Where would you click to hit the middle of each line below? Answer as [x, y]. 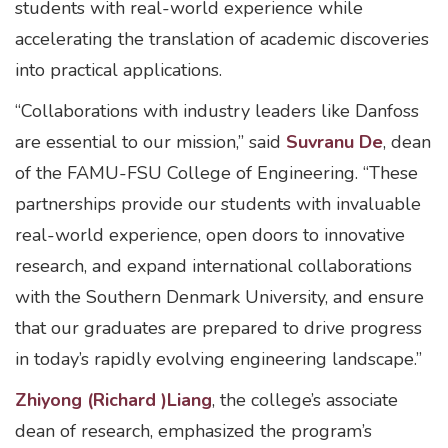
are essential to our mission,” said [150, 142]
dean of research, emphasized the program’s [193, 431]
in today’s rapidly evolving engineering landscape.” [218, 359]
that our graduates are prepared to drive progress [218, 328]
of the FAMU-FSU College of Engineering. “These [216, 173]
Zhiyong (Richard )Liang [113, 400]
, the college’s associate [305, 400]
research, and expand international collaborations [213, 266]
